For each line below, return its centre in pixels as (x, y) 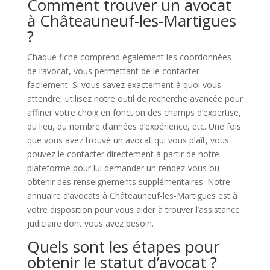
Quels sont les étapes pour (123, 246)
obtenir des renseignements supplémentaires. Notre (128, 182)
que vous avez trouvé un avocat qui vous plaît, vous (128, 140)
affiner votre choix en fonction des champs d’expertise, (134, 112)
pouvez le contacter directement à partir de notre (123, 154)
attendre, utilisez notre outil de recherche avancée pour (135, 99)
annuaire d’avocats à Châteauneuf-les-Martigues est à (132, 196)
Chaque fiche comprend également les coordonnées (129, 57)
